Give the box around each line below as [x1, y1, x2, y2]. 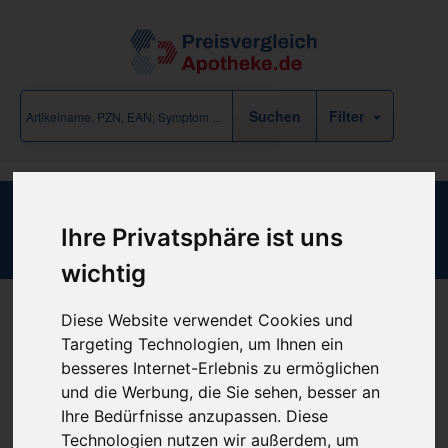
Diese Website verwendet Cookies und [61, 310, 354, 331]
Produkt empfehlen [140, 330, 308, 354]
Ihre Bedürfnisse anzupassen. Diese [61, 406, 329, 427]
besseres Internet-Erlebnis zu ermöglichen [61, 358, 380, 379]
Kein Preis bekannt [141, 402, 307, 426]
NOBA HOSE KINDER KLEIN [83, 217, 365, 247]
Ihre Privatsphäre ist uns [61, 223, 344, 253]
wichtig [61, 259, 147, 289]
